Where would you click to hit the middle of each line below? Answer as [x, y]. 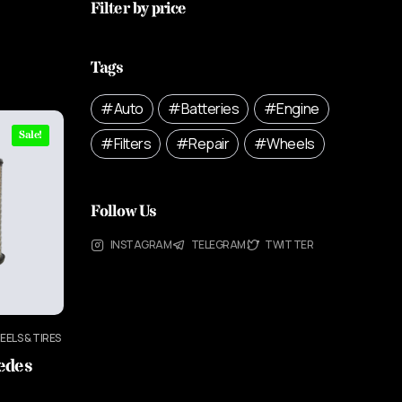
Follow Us [123, 212]
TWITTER [289, 245]
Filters [132, 144]
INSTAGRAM [141, 245]
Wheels [291, 144]
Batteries [210, 109]
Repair [209, 144]
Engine [298, 109]
